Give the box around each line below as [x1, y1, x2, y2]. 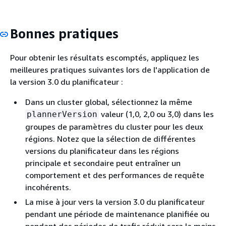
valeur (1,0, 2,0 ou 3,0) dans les [99, 108, 214, 119]
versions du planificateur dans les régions [25, 145, 179, 156]
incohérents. [25, 182, 71, 192]
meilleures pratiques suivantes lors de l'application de [10, 64, 210, 75]
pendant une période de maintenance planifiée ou [25, 208, 209, 219]
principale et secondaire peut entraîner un [25, 157, 181, 168]
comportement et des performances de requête [25, 169, 204, 180]
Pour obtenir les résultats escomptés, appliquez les [10, 52, 199, 63]
